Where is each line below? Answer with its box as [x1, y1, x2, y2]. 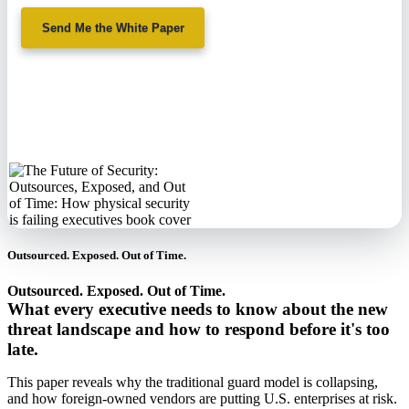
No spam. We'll [44, 80, 150, 100]
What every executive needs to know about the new [7, 299, 388, 319]
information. [44, 121, 131, 141]
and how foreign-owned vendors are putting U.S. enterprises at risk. [7, 390, 397, 406]
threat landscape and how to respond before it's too [7, 319, 390, 339]
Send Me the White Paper [41, 21, 184, 36]
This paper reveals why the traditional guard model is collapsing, [7, 373, 378, 390]
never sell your [44, 100, 147, 121]
